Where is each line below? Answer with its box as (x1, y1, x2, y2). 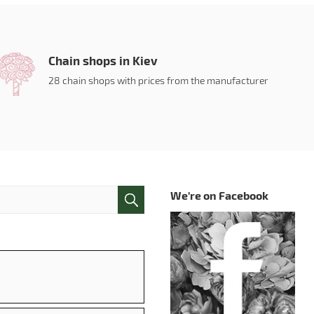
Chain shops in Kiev (48, 53, 158, 67)
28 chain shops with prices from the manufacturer (48, 74, 269, 86)
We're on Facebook (170, 189, 268, 202)
